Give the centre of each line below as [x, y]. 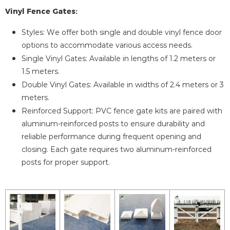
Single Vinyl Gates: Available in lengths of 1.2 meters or [119, 59]
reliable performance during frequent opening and [111, 137]
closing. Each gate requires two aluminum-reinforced [117, 149]
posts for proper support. [66, 162]
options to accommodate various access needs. [107, 45]
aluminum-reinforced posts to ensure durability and [113, 124]
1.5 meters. [41, 71]
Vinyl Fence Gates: [41, 11]
